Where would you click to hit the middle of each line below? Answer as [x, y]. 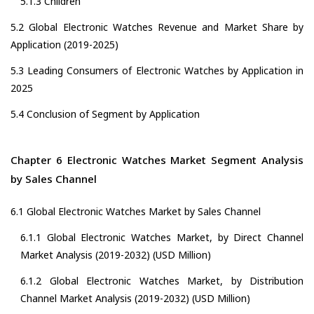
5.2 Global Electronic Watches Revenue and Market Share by [157, 27]
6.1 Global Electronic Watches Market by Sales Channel [136, 212]
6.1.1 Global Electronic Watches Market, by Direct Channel [162, 238]
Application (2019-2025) [64, 45]
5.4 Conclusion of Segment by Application [105, 114]
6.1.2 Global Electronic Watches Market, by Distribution [162, 281]
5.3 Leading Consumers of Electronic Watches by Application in [157, 71]
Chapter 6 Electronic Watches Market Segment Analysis [157, 160]
